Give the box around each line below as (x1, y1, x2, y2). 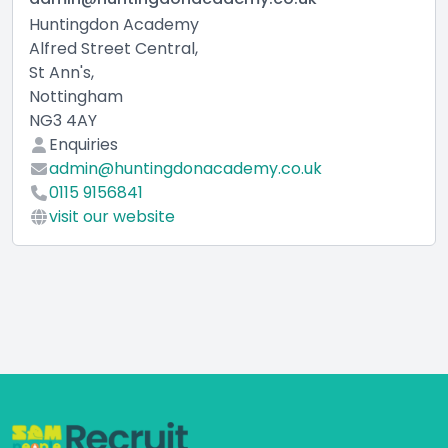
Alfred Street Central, (29, 36, 198, 60)
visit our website (49, 204, 175, 228)
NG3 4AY (29, 108, 97, 132)
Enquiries (49, 132, 118, 156)
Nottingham (29, 84, 123, 108)
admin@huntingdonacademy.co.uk (49, 156, 322, 180)
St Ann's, (29, 60, 94, 84)
